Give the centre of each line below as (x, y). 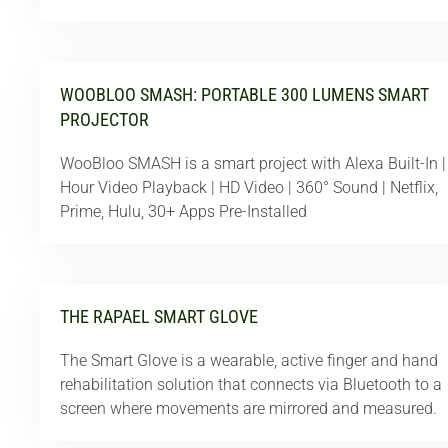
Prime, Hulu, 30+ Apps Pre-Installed (183, 211)
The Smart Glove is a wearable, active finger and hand (249, 360)
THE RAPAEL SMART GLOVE (159, 316)
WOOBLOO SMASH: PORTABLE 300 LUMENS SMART (244, 94)
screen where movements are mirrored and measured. (248, 408)
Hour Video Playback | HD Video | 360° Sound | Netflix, (249, 187)
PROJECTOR (104, 119)
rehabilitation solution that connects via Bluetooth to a (251, 384)
